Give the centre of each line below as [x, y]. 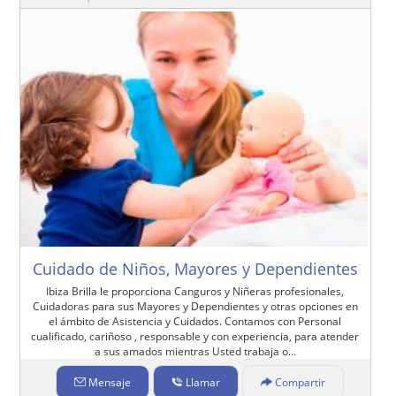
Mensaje [109, 382]
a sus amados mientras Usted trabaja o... [195, 351]
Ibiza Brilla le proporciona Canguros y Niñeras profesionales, [195, 291]
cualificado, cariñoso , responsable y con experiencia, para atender [195, 336]
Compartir [300, 382]
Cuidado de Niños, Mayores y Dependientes [195, 268]
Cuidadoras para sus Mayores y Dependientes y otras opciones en [195, 306]
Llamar [202, 382]
